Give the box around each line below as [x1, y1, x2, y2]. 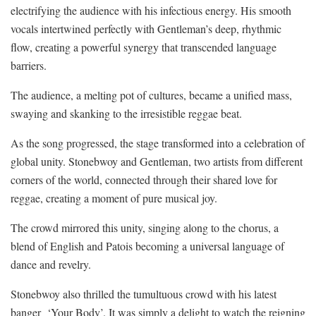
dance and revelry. [11, 257, 91, 272]
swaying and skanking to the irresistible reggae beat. [11, 106, 242, 121]
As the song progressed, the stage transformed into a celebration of [11, 135, 305, 151]
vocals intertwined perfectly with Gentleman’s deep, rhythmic [11, 21, 281, 37]
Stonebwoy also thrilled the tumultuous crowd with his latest [11, 286, 276, 302]
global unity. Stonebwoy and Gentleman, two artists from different [11, 154, 303, 169]
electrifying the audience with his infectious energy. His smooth [11, 3, 291, 18]
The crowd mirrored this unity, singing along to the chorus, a [11, 220, 279, 236]
